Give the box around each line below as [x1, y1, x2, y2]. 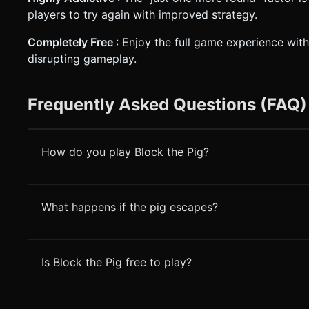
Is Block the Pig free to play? [41, 255, 192, 269]
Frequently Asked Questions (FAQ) [28, 94, 307, 114]
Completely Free [28, 34, 116, 49]
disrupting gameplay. [28, 51, 137, 66]
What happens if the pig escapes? [41, 199, 218, 214]
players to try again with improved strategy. [28, 7, 257, 21]
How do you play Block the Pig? [41, 144, 209, 159]
